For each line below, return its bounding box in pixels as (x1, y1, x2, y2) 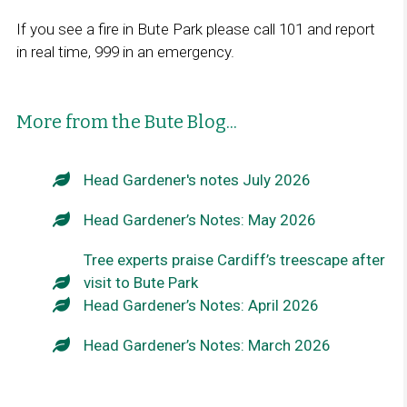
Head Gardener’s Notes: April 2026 (83, 296, 319, 315)
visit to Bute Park (83, 273, 198, 293)
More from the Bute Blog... (15, 111, 237, 134)
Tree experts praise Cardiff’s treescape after (83, 251, 385, 270)
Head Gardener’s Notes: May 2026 (83, 211, 316, 230)
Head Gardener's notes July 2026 (83, 171, 311, 190)
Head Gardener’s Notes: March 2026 (83, 336, 331, 355)
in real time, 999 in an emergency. (15, 43, 234, 62)
